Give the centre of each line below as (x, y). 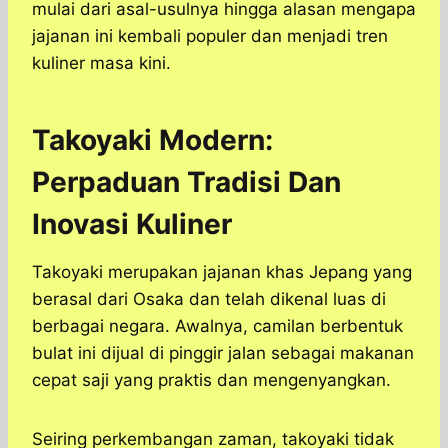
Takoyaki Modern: (152, 140)
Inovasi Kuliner (132, 224)
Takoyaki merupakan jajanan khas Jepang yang (222, 272)
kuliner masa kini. (101, 63)
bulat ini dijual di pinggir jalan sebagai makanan (223, 353)
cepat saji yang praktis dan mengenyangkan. (211, 380)
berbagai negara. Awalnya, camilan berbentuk (217, 326)
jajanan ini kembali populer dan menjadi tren (210, 36)
